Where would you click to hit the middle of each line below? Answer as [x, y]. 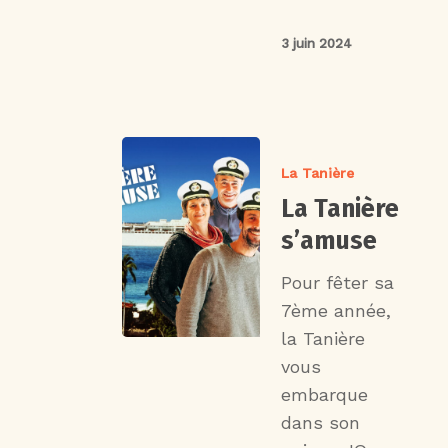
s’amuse [329, 240]
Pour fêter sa [338, 282]
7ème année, [336, 310]
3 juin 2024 [317, 43]
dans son [321, 422]
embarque [325, 394]
